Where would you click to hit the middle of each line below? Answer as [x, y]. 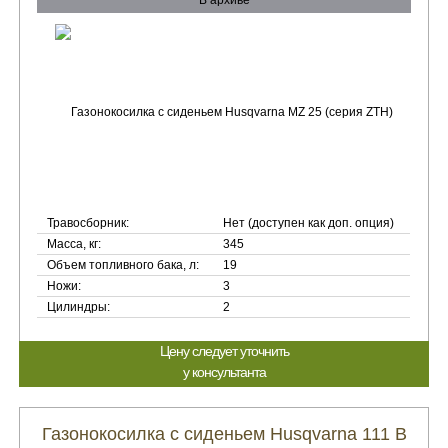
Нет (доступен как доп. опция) [309, 223]
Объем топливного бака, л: [123, 265]
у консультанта [224, 372]
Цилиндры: [79, 307]
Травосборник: [88, 223]
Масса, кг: [74, 244]
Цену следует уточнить [224, 351]
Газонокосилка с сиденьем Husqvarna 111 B [224, 434]
